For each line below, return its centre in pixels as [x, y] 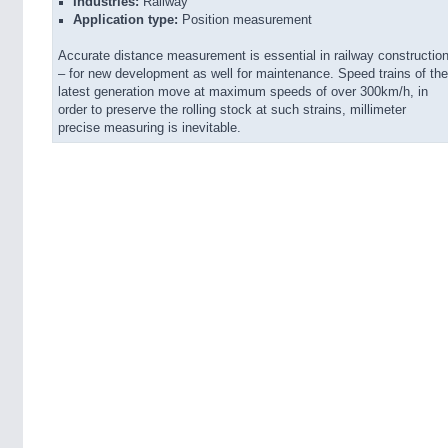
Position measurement [245, 20]
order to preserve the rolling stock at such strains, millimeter [232, 110]
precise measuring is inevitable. [149, 128]
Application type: [125, 20]
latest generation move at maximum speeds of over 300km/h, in [243, 92]
